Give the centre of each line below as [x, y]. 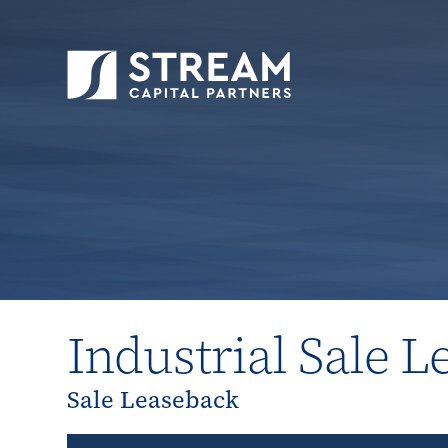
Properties [338, 124]
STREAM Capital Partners [172, 124]
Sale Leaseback [153, 399]
